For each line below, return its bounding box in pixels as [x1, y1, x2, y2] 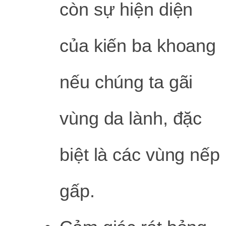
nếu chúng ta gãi [60, 71, 193, 92]
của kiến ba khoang [60, 35, 216, 56]
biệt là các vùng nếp [60, 144, 220, 165]
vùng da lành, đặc [60, 107, 202, 129]
